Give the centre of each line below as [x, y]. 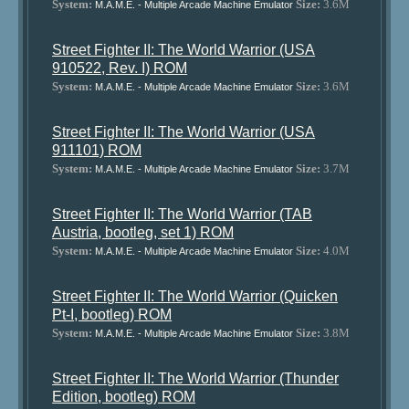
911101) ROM [97, 150]
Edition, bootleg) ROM [124, 397]
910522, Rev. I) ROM [120, 68]
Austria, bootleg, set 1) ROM [143, 232]
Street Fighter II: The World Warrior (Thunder [196, 378]
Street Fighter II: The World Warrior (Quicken [195, 296]
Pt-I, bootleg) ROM [112, 315]
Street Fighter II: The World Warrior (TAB [183, 214]
